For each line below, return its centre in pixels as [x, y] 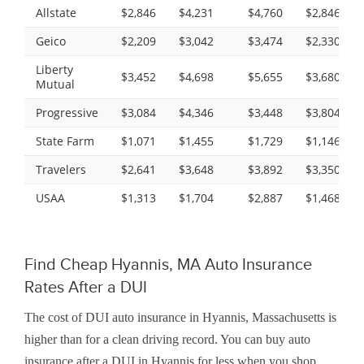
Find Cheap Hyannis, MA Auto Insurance [168, 264]
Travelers [61, 169]
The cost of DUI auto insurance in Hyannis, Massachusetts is [180, 317]
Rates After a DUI [86, 286]
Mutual [55, 84]
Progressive [67, 112]
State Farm [65, 141]
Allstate [56, 12]
